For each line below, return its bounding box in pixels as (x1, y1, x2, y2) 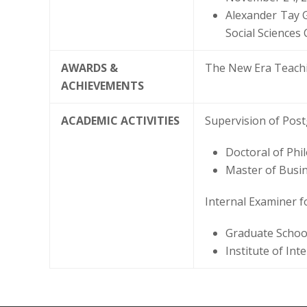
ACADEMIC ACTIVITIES (61, 112, 180, 128)
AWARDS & (61, 60, 118, 75)
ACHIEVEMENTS (61, 77, 144, 93)
